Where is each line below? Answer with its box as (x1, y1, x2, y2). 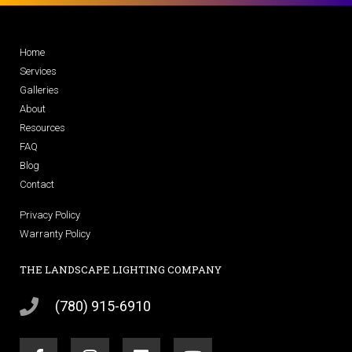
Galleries (20, 84, 59, 97)
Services (20, 65, 57, 78)
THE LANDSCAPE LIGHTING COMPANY (20, 262, 222, 277)
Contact (20, 178, 54, 191)
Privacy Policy (20, 209, 80, 222)
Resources (20, 122, 65, 134)
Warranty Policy (20, 228, 90, 240)
